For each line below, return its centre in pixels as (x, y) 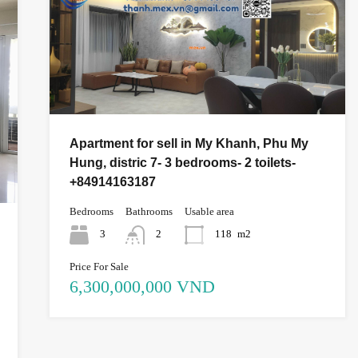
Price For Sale (99, 267)
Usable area (209, 212)
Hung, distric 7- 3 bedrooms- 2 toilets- (182, 163)
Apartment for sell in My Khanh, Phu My (189, 144)
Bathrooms (149, 212)
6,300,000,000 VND (142, 287)
